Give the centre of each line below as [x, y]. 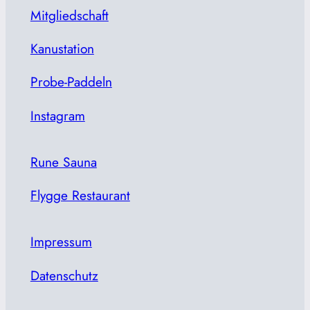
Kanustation [62, 49]
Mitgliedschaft [69, 15]
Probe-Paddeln [71, 82]
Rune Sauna [63, 162]
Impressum [61, 242]
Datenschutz [64, 275]
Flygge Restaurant [80, 195]
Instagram [57, 115]
